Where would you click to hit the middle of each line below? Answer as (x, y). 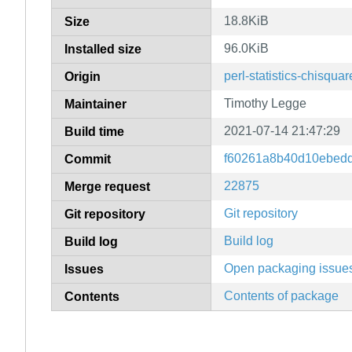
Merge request (107, 186)
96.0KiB (246, 48)
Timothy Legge (265, 103)
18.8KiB (246, 20)
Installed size (103, 49)
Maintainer (95, 104)
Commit (88, 159)
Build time (94, 131)
